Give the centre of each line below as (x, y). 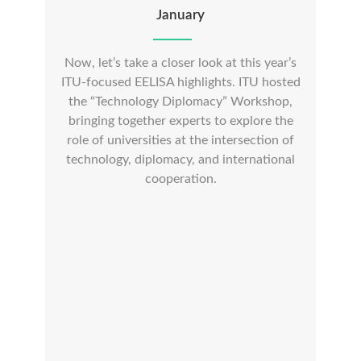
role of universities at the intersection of (180, 140)
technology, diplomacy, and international (180, 160)
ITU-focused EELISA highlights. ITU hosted (180, 82)
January (180, 15)
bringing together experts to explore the (180, 121)
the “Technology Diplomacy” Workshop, (180, 102)
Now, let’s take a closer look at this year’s (180, 63)
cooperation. (180, 179)
